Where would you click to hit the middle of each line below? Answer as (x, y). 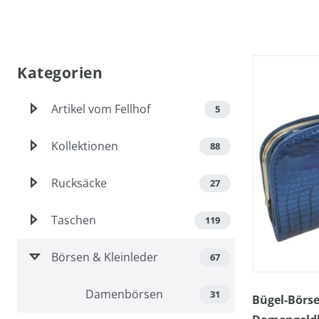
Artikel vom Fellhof (101, 109)
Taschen (74, 220)
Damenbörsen (124, 294)
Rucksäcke (79, 183)
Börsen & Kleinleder (105, 257)
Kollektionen (85, 146)
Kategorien (60, 73)
